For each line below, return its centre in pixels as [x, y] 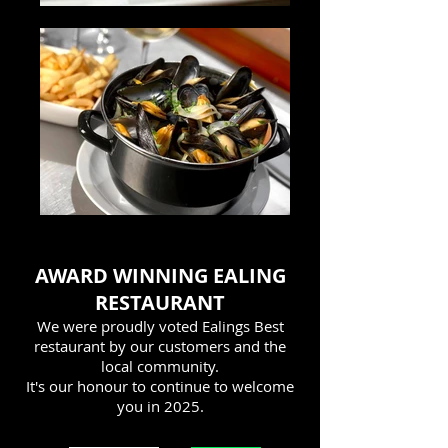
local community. [160, 366]
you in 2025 [158, 406]
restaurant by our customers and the [160, 346]
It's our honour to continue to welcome [160, 386]
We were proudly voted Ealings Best [160, 326]
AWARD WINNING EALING [160, 275]
